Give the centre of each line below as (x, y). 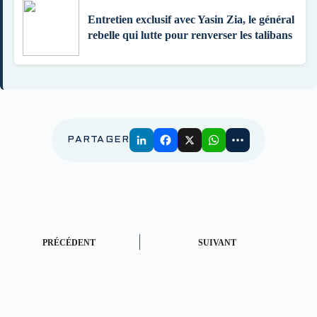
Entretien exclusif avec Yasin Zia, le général (191, 20)
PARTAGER (98, 140)
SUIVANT (218, 242)
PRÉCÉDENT (69, 242)
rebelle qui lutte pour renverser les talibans (190, 35)
